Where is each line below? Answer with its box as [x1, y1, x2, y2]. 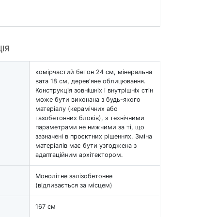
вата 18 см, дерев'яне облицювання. [35, 77, 146, 85]
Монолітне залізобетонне [35, 172, 112, 180]
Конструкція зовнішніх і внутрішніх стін [35, 86, 153, 94]
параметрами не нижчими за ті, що [35, 123, 144, 131]
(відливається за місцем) [35, 181, 112, 189]
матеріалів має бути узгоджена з [35, 141, 137, 149]
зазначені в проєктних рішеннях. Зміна [35, 132, 152, 140]
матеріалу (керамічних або [35, 105, 118, 112]
